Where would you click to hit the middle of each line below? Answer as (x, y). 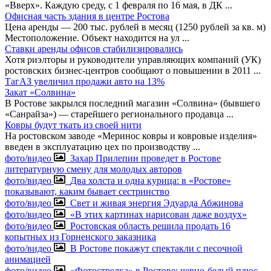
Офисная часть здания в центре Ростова (87, 16)
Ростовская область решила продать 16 (150, 226)
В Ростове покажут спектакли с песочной (156, 248)
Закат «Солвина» (40, 92)
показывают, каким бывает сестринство (87, 191)
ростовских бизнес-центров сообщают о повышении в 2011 (129, 70)
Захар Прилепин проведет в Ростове (145, 158)
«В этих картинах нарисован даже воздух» (158, 214)
